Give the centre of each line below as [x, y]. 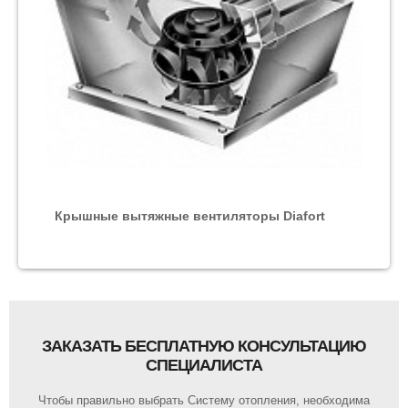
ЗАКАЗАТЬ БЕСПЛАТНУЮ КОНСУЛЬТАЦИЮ [204, 347]
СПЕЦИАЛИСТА [204, 366]
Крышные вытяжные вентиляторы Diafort [190, 216]
